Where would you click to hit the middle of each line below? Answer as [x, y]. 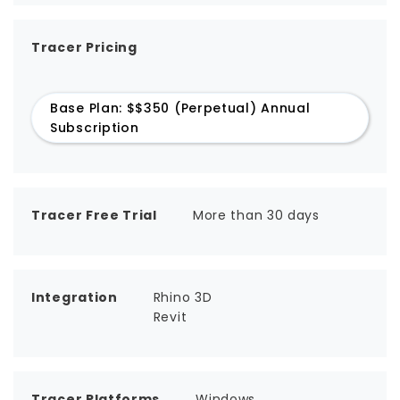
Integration [75, 297]
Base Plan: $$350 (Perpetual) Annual [180, 108]
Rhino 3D [183, 297]
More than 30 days [256, 215]
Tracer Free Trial [94, 215]
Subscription [95, 128]
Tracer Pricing [84, 47]
